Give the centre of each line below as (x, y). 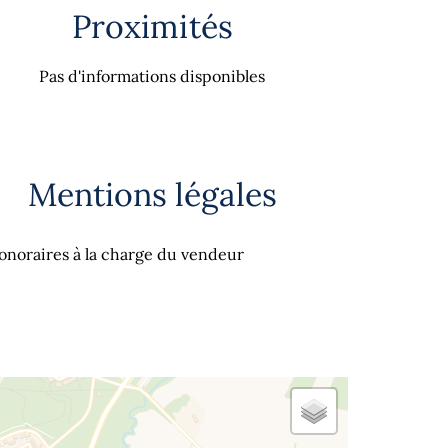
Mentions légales (152, 194)
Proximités (152, 26)
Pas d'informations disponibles (152, 76)
